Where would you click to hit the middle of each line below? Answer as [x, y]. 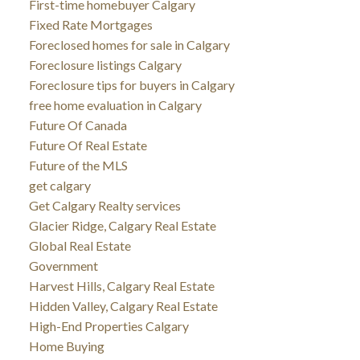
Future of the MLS [78, 165]
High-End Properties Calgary [108, 325]
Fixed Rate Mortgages [90, 24]
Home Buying [66, 346]
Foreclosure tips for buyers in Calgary [131, 84]
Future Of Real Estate [88, 145]
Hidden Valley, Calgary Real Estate [123, 305]
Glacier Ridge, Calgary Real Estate [122, 225]
